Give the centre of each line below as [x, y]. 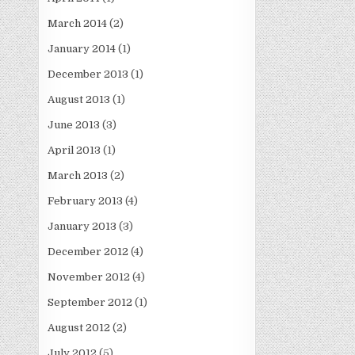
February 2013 [86, 201]
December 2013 [88, 74]
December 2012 [88, 252]
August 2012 [79, 328]
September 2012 [90, 303]
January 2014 [82, 49]
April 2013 [74, 151]
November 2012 [89, 277]
